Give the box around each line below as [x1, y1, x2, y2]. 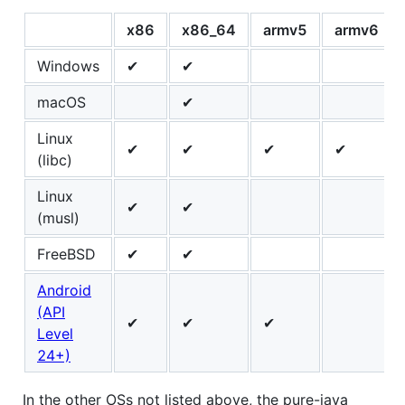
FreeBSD [37, 245, 96, 264]
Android [37, 281, 91, 300]
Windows [37, 57, 99, 76]
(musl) [37, 209, 80, 228]
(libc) [37, 151, 72, 170]
